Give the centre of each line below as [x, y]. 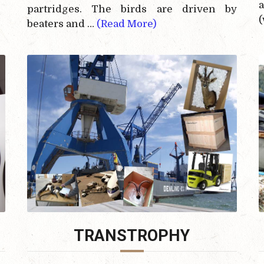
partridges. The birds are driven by [132, 9]
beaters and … [62, 24]
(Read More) [127, 24]
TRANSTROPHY [132, 235]
